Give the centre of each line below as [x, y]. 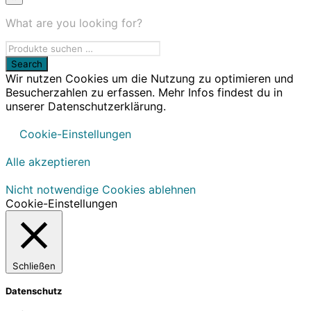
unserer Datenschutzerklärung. [86, 106]
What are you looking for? [74, 23]
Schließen [34, 266]
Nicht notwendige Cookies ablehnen [101, 189]
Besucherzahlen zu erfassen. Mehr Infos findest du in [144, 92]
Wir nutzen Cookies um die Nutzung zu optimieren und [150, 78]
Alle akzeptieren [48, 161]
